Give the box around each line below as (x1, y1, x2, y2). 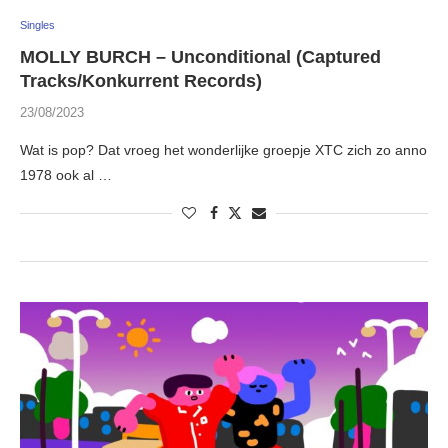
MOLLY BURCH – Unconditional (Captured (20, 47, 381, 68)
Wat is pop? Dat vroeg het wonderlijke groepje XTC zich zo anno (20, 142, 427, 159)
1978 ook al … (20, 167, 112, 184)
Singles (20, 19, 55, 32)
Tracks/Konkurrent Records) (20, 71, 262, 92)
